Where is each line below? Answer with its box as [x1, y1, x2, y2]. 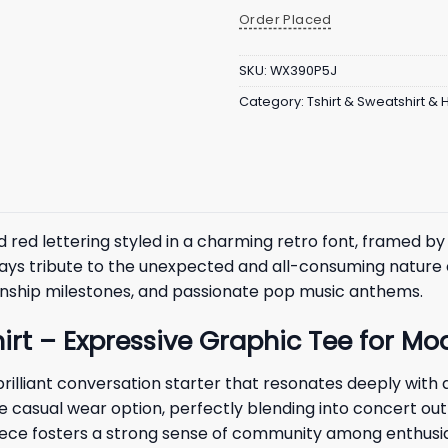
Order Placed [239, 9, 332, 29]
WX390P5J [270, 62, 337, 80]
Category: [239, 93, 307, 111]
